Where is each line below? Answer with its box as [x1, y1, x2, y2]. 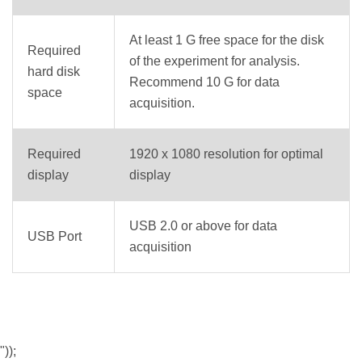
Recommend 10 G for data [129, 75, 280, 90]
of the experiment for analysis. [129, 54, 300, 69]
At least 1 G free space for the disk [129, 33, 324, 48]
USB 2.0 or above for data [129, 219, 277, 234]
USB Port [27, 229, 82, 244]
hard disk [27, 65, 80, 79]
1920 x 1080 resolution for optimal [129, 147, 323, 162]
